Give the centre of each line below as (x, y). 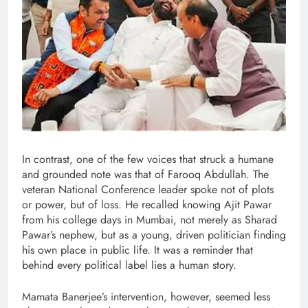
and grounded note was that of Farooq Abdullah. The (145, 175)
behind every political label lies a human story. (129, 265)
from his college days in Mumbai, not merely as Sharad (150, 220)
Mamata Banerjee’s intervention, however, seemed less (146, 297)
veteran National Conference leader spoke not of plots (148, 190)
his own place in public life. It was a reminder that (137, 250)
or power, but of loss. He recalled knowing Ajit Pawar (147, 205)
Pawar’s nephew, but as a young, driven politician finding (154, 235)
